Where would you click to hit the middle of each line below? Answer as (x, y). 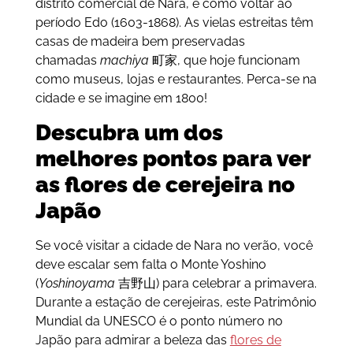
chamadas (67, 61)
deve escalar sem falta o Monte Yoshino (150, 264)
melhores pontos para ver (173, 158)
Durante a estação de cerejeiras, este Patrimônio (176, 302)
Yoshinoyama (76, 283)
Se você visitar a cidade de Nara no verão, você (174, 245)
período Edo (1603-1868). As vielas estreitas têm (174, 23)
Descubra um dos (129, 132)
